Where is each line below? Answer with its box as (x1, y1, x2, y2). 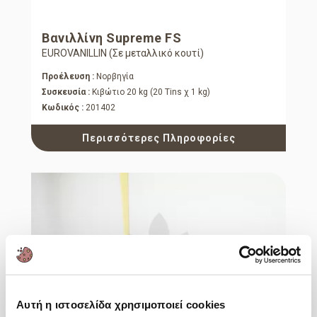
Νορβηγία (94, 71, 134, 81)
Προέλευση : (42, 71, 94, 81)
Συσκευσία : (42, 86, 90, 97)
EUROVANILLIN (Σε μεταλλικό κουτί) (42, 47, 204, 59)
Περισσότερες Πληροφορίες (81, 132, 236, 144)
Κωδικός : (42, 102, 83, 113)
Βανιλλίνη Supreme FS (42, 30, 181, 45)
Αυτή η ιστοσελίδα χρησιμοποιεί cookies (16, 298, 226, 311)
